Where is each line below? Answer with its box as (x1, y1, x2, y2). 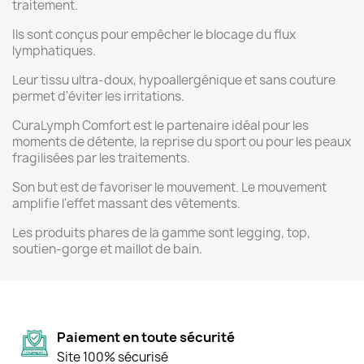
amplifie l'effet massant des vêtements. (12, 195, 240, 213)
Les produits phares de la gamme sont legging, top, (12, 224, 310, 242)
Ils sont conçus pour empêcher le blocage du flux (12, 26, 296, 44)
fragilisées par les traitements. (12, 149, 190, 167)
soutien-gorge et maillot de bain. (12, 240, 202, 258)
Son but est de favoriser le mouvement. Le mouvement (12, 179, 327, 197)
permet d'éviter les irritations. (12, 88, 184, 106)
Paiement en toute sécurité (57, 328, 235, 347)
